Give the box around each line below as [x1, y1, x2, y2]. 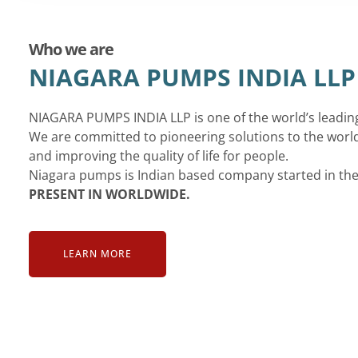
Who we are [29, 38, 113, 60]
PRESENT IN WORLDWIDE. [29, 185, 190, 203]
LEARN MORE [63, 247, 132, 261]
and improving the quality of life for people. [29, 147, 288, 165]
